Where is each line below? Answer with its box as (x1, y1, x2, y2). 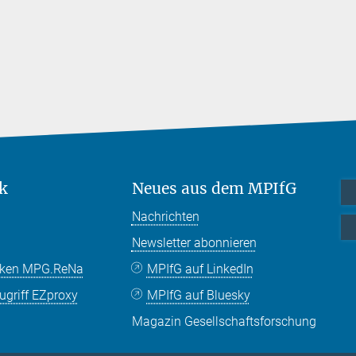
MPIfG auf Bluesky (146, 287, 250, 303)
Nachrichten (131, 208, 199, 224)
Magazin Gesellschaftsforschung (131, 313, 316, 329)
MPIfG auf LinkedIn (146, 261, 253, 277)
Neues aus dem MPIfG (131, 178, 296, 198)
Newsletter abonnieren (131, 234, 257, 250)
